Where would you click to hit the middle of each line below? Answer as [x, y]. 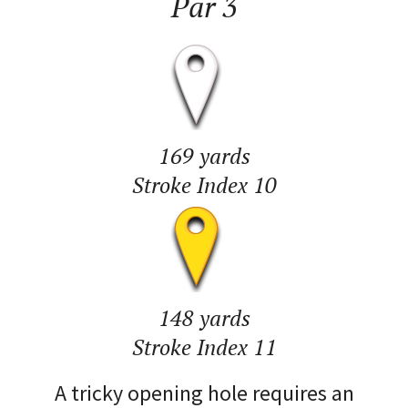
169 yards [204, 156]
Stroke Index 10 [204, 185]
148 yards [204, 318]
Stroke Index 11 [204, 347]
